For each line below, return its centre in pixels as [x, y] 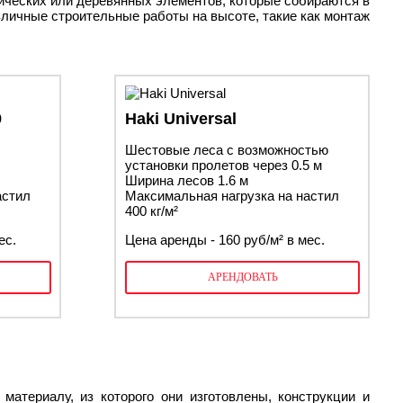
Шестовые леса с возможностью [227, 150]
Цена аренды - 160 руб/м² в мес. [225, 240]
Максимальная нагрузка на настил [232, 196]
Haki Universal [181, 119]
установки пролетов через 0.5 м [224, 165]
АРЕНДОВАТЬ [242, 277]
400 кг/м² [152, 211]
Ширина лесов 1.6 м [187, 180]
